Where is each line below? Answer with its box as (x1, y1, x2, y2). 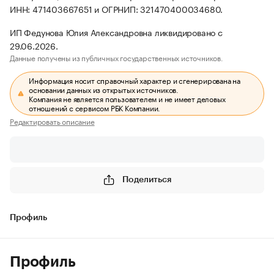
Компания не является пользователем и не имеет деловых (29, 92, 226, 104)
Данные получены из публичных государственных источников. (10, 51, 223, 63)
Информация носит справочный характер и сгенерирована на (29, 74, 241, 86)
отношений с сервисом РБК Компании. (29, 102, 161, 113)
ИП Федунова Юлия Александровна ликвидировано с (10, 25, 223, 39)
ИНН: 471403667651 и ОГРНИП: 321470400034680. (10, 2, 223, 15)
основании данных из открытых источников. (29, 83, 179, 95)
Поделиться (122, 175, 171, 184)
